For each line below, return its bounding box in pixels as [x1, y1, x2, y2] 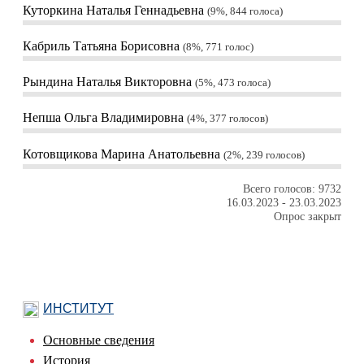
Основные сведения [43, 332, 154, 347]
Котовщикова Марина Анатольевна [23, 146, 223, 161]
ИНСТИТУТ [43, 301, 114, 315]
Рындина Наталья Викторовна [23, 75, 195, 89]
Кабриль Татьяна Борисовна [23, 38, 183, 53]
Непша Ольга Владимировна [23, 110, 187, 125]
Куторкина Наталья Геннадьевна [23, 2, 207, 17]
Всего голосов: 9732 [243, 182, 341, 195]
